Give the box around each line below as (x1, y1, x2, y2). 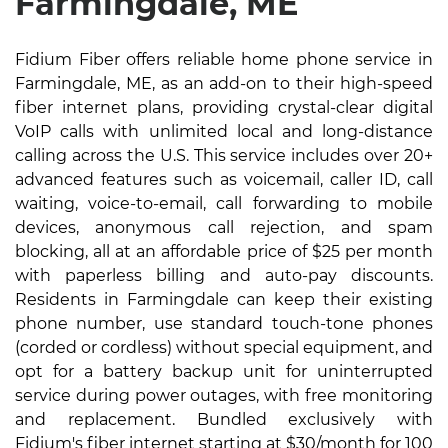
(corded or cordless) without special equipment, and (15, 338, 433, 358)
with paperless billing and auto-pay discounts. (15, 266, 433, 286)
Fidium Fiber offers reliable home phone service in (15, 50, 433, 70)
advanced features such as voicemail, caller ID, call (15, 170, 433, 190)
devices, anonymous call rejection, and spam (15, 218, 433, 238)
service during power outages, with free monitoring (15, 386, 433, 406)
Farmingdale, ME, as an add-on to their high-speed (15, 74, 433, 94)
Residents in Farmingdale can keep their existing (15, 290, 433, 310)
